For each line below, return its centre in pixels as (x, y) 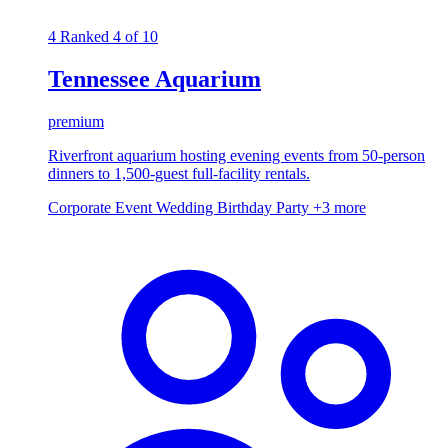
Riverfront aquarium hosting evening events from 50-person (236, 156)
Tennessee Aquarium (154, 79)
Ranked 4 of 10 (109, 37)
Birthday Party (265, 208)
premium (76, 122)
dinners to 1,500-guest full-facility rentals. (179, 174)
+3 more (339, 208)
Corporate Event (102, 208)
